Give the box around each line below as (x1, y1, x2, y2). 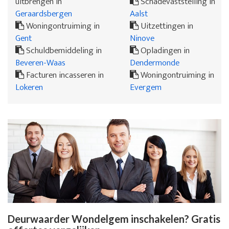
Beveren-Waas (15, 55, 65, 70)
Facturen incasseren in (24, 67, 104, 82)
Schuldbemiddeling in (24, 42, 102, 58)
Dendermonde (130, 55, 179, 70)
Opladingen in (139, 42, 190, 58)
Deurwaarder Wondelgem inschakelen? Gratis (8, 212, 220, 225)
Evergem (130, 79, 162, 95)
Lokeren (15, 79, 43, 95)
